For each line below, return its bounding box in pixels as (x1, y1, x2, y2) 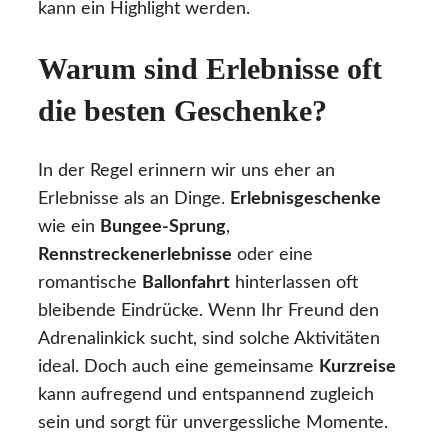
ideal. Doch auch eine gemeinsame (38, 357, 319, 376)
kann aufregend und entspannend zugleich (38, 385, 374, 404)
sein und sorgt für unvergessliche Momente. (38, 413, 388, 432)
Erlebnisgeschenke (230, 189, 381, 208)
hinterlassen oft (230, 273, 358, 292)
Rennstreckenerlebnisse (38, 245, 232, 264)
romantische (38, 273, 142, 292)
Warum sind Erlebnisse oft (38, 51, 382, 85)
